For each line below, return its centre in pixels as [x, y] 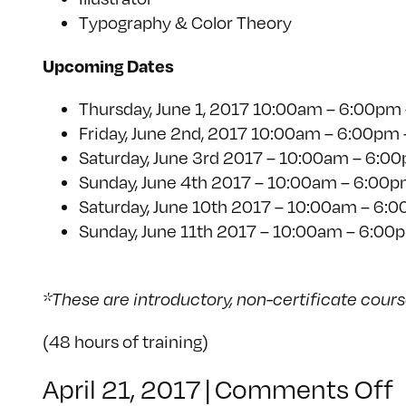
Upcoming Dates [108, 65]
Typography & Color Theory [185, 22]
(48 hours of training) [126, 342]
